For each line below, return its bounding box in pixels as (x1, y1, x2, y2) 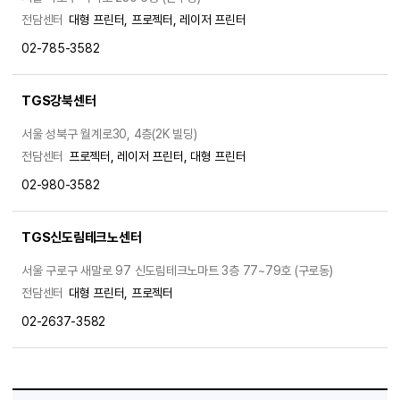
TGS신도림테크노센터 (21, 229, 142, 246)
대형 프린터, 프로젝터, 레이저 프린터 (68, 12, 246, 27)
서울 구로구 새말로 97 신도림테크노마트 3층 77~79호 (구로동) (21, 262, 333, 278)
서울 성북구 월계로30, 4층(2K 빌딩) (21, 126, 197, 141)
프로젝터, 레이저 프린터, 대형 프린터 (68, 148, 246, 163)
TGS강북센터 (21, 92, 96, 109)
